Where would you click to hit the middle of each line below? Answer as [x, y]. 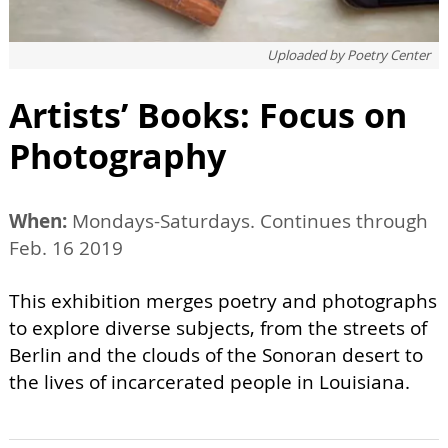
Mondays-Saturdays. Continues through [247, 221]
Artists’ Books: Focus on [208, 115]
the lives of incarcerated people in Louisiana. [209, 382]
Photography [117, 156]
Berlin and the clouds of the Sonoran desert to [216, 355]
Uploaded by [307, 55]
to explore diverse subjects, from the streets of [218, 328]
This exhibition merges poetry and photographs [223, 301]
